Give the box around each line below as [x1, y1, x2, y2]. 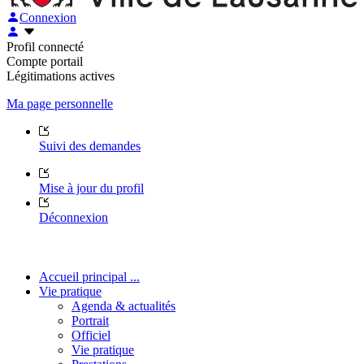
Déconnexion [39, 210, 108, 224]
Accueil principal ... [39, 269, 140, 284]
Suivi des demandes [39, 138, 141, 153]
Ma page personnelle [6, 96, 113, 110]
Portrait [71, 313, 109, 327]
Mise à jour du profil [39, 180, 144, 195]
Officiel [71, 327, 110, 342]
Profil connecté [6, 39, 84, 54]
